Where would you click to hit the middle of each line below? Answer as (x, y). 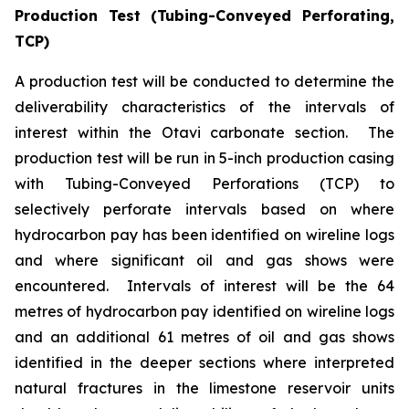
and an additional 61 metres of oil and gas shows (204, 337)
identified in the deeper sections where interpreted (204, 362)
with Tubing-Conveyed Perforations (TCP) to (204, 184)
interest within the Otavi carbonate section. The (204, 132)
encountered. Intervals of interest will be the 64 (204, 286)
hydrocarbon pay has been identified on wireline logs (204, 235)
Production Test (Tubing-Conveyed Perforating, (204, 16)
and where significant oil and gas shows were (204, 260)
